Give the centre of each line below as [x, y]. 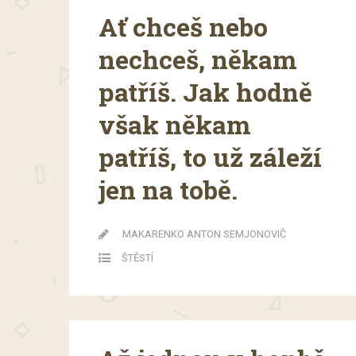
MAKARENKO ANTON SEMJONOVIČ [204, 234]
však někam [175, 124]
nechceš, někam [198, 59]
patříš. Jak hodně [205, 91]
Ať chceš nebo [183, 26]
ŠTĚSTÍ [137, 257]
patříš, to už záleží [210, 157]
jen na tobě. [168, 189]
